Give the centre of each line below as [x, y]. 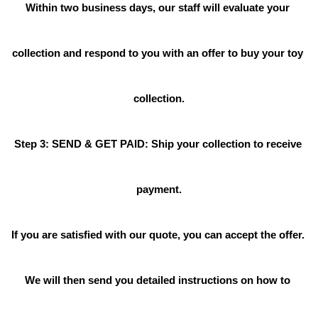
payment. [159, 190]
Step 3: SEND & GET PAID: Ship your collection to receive [158, 144]
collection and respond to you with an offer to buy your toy [158, 54]
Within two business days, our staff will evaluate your [158, 8]
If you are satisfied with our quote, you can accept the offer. [158, 235]
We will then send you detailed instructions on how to [158, 281]
